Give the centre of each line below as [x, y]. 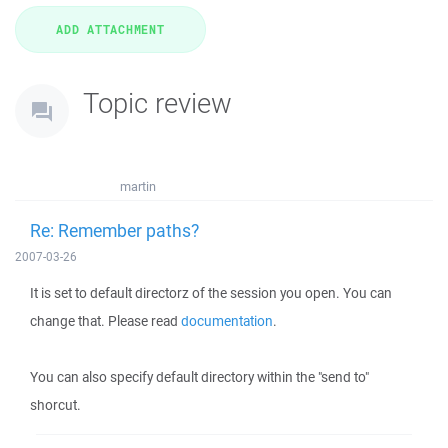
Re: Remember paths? [114, 230]
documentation [227, 321]
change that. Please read [105, 321]
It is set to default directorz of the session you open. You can [211, 293]
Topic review [157, 102]
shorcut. [55, 405]
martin [138, 186]
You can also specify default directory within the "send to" [199, 377]
